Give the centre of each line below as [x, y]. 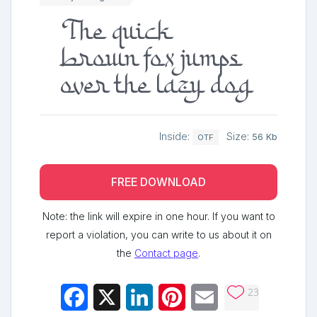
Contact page [166, 253]
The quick [117, 33]
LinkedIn [174, 298]
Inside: [176, 136]
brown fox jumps [151, 59]
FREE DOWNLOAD [158, 183]
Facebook [114, 298]
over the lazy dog [157, 86]
